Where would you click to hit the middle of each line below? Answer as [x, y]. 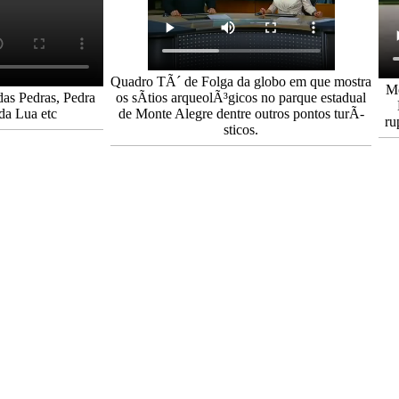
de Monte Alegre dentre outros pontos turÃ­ [241, 114]
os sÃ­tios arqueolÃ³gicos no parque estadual [241, 98]
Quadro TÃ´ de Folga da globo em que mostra [241, 81]
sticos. [241, 130]
